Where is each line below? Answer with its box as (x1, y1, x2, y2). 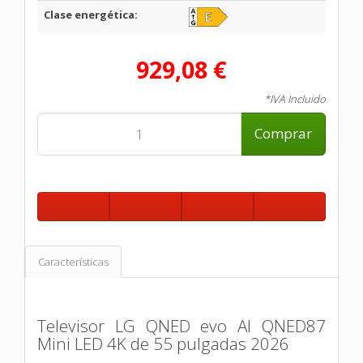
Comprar (254, 124, 312, 143)
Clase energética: (44, 6, 138, 22)
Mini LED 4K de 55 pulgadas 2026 (37, 331, 289, 355)
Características (38, 254, 109, 269)
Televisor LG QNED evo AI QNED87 (37, 314, 326, 337)
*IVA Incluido (264, 91, 326, 106)
